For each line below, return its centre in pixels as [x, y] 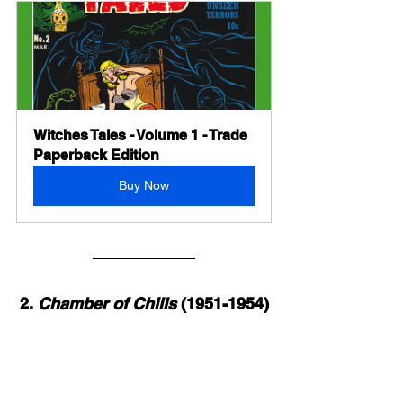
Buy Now [144, 186]
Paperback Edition [96, 156]
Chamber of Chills [107, 304]
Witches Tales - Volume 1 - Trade [142, 136]
